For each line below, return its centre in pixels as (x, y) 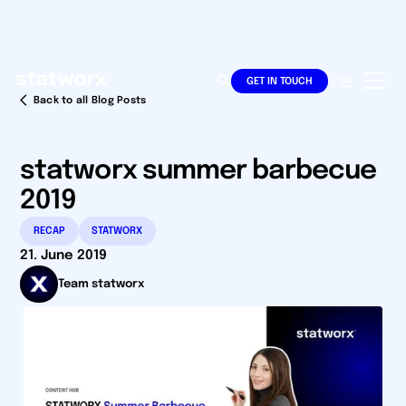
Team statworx (101, 284)
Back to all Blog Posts (90, 100)
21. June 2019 (64, 255)
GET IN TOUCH (280, 81)
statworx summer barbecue (198, 172)
